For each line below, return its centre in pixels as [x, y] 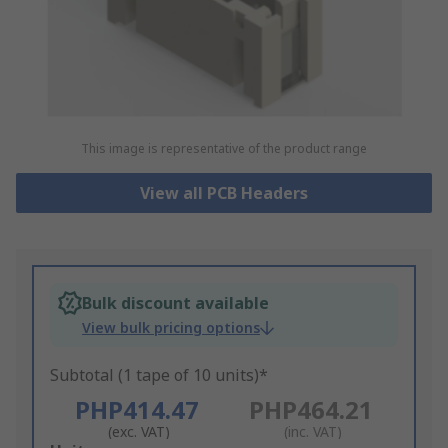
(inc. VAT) [312, 432]
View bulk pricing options [171, 328]
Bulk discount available [175, 303]
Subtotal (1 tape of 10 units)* [159, 375]
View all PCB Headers [223, 193]
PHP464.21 [310, 410]
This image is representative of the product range [223, 149]
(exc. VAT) [138, 432]
